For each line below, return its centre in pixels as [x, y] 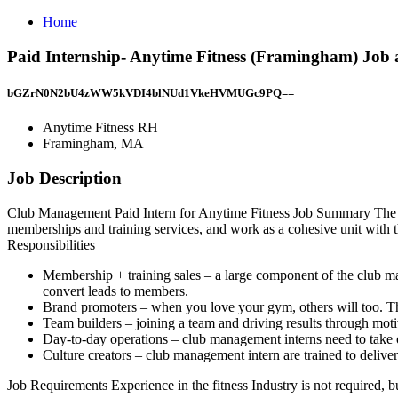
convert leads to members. [115, 291]
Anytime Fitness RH [100, 128]
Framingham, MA [93, 144]
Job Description [64, 178]
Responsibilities [51, 244]
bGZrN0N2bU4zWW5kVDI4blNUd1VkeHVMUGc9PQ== [151, 92]
